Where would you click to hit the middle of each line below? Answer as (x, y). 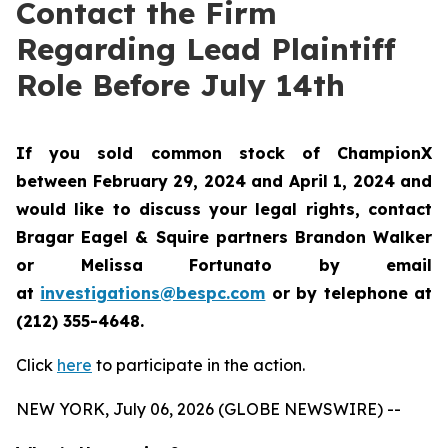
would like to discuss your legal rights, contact (224, 209)
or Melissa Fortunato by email (224, 265)
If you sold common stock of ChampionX (224, 153)
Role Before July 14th (180, 85)
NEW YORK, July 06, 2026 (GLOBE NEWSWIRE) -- (208, 409)
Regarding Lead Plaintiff (206, 49)
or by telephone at (349, 293)
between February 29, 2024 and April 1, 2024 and (224, 181)
